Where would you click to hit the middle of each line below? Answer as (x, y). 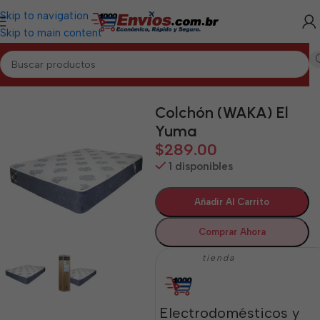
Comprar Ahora (232, 232)
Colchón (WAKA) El (221, 112)
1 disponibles (201, 166)
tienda (220, 258)
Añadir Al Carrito (232, 202)
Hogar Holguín (114, 81)
